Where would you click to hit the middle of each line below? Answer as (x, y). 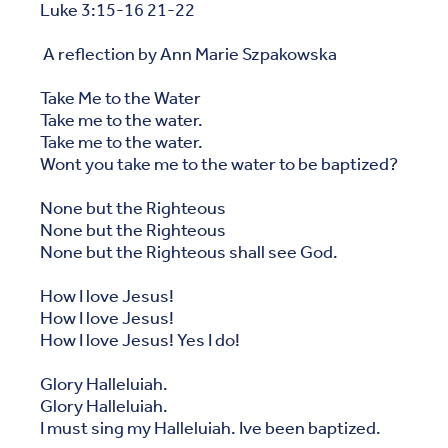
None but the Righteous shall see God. (190, 252)
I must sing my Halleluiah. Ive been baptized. (212, 428)
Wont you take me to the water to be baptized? (220, 164)
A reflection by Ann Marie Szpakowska (190, 54)
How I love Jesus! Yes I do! (141, 340)
